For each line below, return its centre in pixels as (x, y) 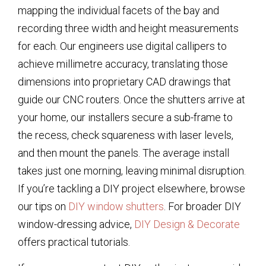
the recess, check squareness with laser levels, (126, 135)
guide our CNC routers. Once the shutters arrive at (132, 99)
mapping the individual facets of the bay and (118, 10)
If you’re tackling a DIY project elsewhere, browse (132, 188)
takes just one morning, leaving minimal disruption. (132, 170)
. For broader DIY (202, 206)
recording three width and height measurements (128, 28)
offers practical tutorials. (74, 242)
